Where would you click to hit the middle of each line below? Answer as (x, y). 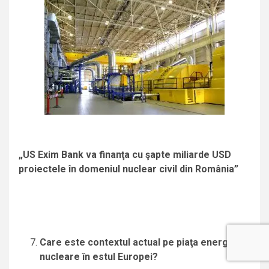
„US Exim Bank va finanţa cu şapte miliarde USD (125, 155)
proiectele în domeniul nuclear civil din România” (128, 169)
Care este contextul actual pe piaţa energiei (139, 243)
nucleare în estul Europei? (99, 257)
